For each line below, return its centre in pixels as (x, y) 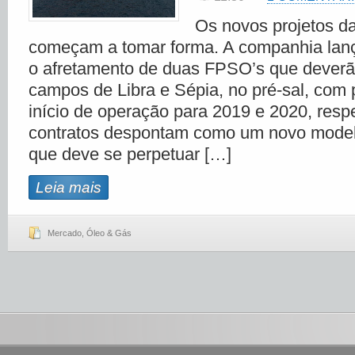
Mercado (65, 233)
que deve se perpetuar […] (130, 154)
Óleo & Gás (109, 233)
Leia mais (69, 187)
